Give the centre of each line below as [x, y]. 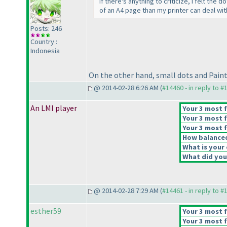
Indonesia [45, 51]
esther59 [46, 211]
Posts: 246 [46, 29]
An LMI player [54, 108]
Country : [44, 42]
